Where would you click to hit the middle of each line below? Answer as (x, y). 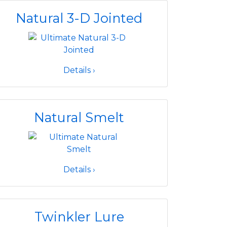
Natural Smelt (79, 117)
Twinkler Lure (79, 217)
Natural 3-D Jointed (79, 18)
